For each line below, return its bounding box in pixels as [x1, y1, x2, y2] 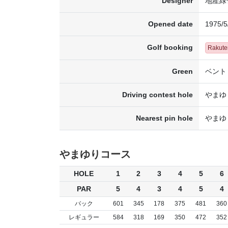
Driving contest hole [122, 91, 193, 99]
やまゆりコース [60, 149, 131, 160]
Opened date [148, 20, 193, 28]
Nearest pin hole [136, 114, 193, 123]
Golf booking [147, 43, 193, 52]
